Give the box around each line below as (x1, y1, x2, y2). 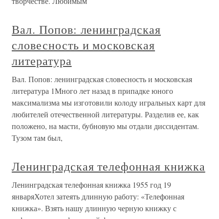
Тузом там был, (12, 132, 63, 143)
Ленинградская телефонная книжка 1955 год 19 (12, 179, 171, 190)
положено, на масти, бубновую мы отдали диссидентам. (12, 121, 199, 131)
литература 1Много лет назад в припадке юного (12, 86, 173, 96)
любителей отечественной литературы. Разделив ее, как (12, 109, 199, 119)
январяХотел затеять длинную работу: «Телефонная (12, 191, 184, 201)
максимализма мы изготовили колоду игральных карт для (12, 97, 205, 108)
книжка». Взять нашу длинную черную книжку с (12, 203, 176, 213)
